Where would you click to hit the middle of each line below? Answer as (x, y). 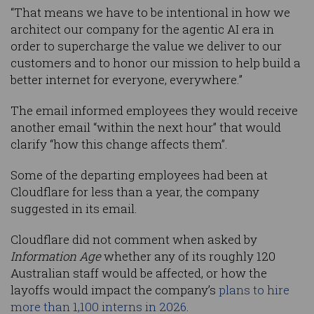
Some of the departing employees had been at (139, 175)
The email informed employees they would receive (154, 111)
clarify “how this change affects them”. (119, 144)
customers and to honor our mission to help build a (156, 63)
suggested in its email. (74, 209)
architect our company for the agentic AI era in (142, 29)
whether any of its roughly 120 (188, 257)
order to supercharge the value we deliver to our (146, 46)
